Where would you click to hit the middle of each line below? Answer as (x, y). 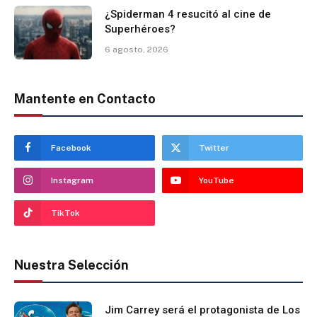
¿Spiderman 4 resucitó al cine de (188, 14)
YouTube (217, 180)
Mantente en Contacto (85, 98)
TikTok (65, 213)
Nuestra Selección (71, 265)
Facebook (71, 148)
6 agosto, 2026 (137, 49)
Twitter (214, 148)
